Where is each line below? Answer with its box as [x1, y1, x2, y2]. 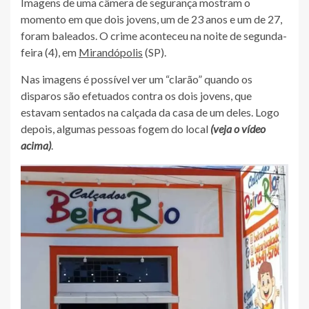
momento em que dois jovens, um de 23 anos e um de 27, [21, 12, 282, 26]
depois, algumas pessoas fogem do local [21, 121, 210, 135]
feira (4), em [21, 45, 79, 59]
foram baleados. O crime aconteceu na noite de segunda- [21, 28, 287, 42]
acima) [21, 138, 51, 152]
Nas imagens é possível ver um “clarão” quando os [21, 72, 252, 86]
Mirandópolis [79, 45, 143, 59]
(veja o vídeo [210, 121, 266, 135]
